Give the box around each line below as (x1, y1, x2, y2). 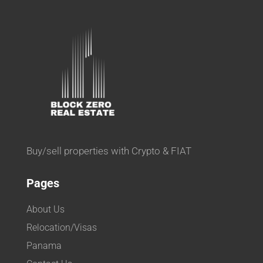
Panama (26, 240, 62, 251)
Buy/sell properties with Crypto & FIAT (26, 144, 191, 157)
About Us (26, 203, 65, 215)
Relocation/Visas (26, 221, 97, 233)
